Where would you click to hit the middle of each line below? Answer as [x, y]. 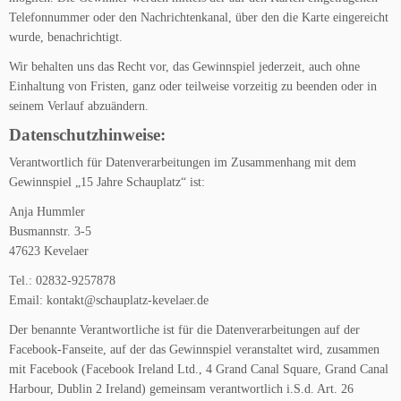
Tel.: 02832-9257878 [62, 281]
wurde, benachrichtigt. [66, 37]
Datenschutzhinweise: [87, 135]
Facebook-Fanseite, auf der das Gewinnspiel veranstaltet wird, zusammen [194, 350]
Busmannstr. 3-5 [50, 231]
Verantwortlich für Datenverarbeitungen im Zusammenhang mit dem [183, 162]
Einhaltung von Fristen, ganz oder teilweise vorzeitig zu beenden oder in [193, 86]
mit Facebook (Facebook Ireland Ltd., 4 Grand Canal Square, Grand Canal [199, 369]
